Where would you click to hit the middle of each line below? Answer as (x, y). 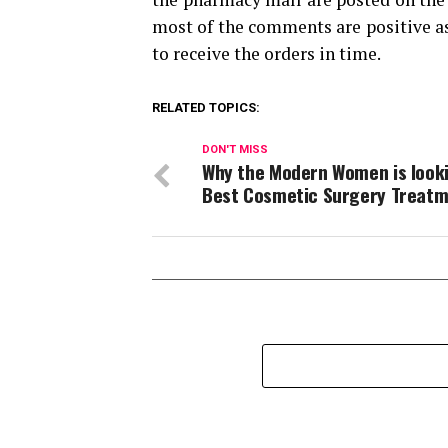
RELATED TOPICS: (206, 107)
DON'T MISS (235, 149)
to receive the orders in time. (266, 53)
